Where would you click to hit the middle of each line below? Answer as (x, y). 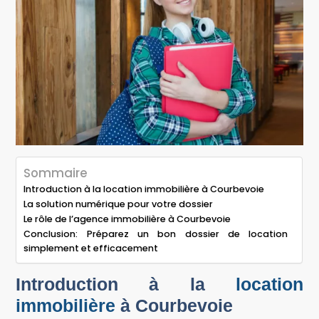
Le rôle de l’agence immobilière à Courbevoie (127, 219)
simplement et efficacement (91, 248)
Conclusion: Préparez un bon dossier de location (156, 234)
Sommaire (56, 173)
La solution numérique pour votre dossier (119, 204)
